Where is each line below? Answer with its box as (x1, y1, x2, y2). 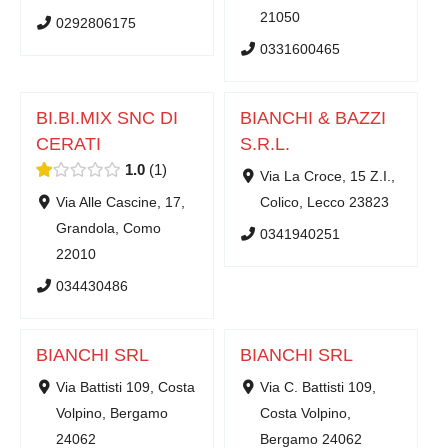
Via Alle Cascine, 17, (55, 194, 185, 210)
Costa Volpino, (259, 405, 351, 421)
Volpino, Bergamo (55, 405, 168, 421)
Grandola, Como (55, 220, 161, 236)
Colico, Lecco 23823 (259, 194, 389, 210)
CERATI (36, 133, 101, 154)
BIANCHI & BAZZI (240, 107, 386, 128)
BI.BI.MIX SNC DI (36, 107, 178, 128)
